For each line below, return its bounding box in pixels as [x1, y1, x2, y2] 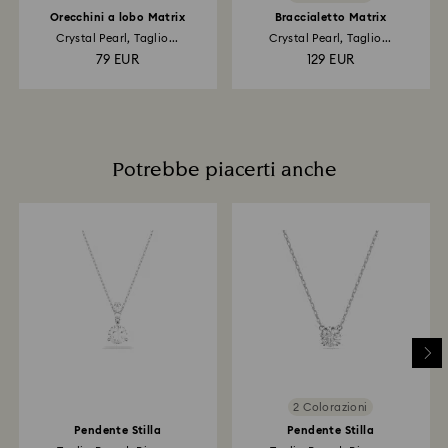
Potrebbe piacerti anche [111, 156, 337, 184]
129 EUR [306, 54, 355, 67]
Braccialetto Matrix [274, 12, 387, 23]
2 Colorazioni [293, 401, 368, 413]
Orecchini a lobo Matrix [49, 12, 186, 23]
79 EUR [95, 54, 140, 67]
